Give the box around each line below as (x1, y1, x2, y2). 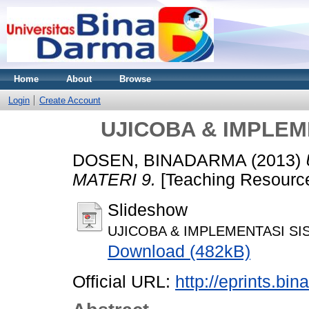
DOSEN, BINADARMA (72, 150, 246, 170)
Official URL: (72, 272, 175, 291)
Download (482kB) (108, 241, 250, 261)
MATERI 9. (72, 170, 156, 189)
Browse (119, 74, 151, 84)
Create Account (39, 95, 101, 106)
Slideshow (108, 200, 188, 219)
